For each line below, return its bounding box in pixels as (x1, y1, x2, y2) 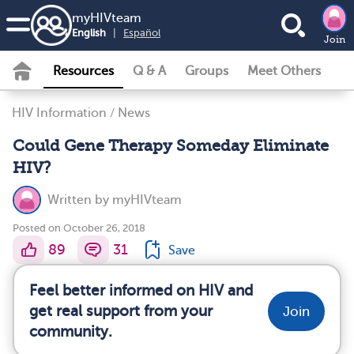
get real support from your (29, 303, 213, 319)
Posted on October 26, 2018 (13, 222, 145, 234)
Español (123, 26, 160, 39)
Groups (185, 64, 228, 78)
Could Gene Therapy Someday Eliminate (13, 137, 329, 155)
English (72, 26, 106, 39)
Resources (53, 64, 114, 78)
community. (29, 323, 112, 340)
